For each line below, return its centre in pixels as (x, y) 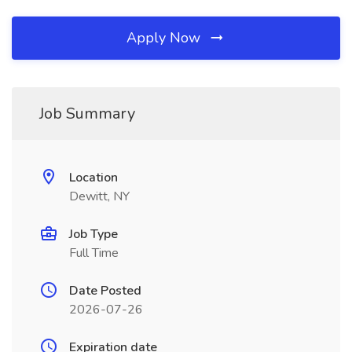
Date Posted (105, 291)
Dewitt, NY (99, 196)
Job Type (93, 234)
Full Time (94, 253)
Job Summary (87, 114)
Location (93, 178)
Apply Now (165, 38)
